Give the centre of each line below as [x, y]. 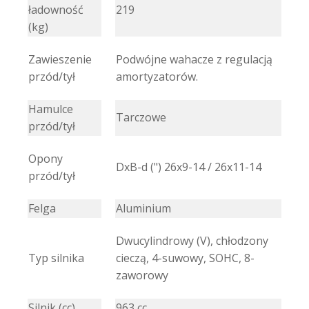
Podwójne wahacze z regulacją [194, 59]
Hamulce [51, 109]
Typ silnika [56, 258]
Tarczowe [141, 117]
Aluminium [143, 208]
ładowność [56, 9]
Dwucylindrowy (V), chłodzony [192, 240]
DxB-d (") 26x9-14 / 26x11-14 [189, 167]
